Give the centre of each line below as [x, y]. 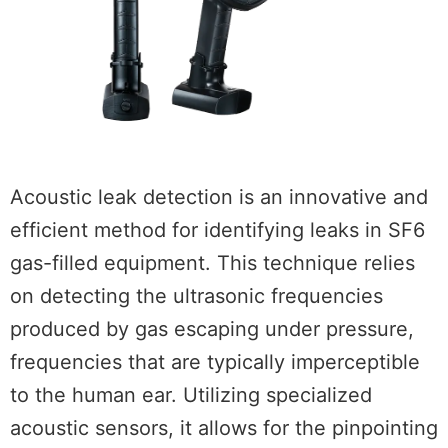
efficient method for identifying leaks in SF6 [217, 230]
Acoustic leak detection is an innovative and [219, 197]
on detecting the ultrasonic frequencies [196, 296]
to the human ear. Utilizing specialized [191, 395]
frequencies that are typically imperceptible [215, 362]
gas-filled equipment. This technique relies [212, 263]
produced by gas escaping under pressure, [212, 329]
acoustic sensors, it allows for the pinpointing [224, 428]
